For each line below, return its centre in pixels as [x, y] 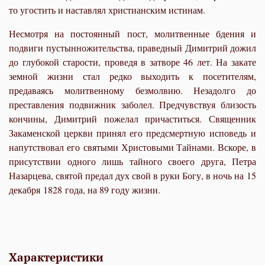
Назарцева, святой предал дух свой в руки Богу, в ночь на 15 [132, 175]
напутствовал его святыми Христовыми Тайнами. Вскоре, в [132, 147]
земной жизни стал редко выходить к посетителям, [132, 76]
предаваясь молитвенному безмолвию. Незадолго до [132, 90]
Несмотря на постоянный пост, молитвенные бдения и [132, 33]
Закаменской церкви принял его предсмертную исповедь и [132, 132]
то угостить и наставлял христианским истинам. [107, 9]
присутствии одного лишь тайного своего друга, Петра [132, 161]
